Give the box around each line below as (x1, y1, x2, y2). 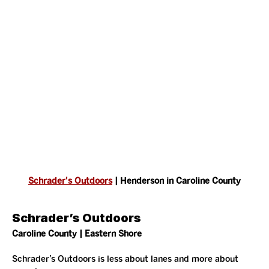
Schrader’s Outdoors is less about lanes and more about (12, 254, 241, 265)
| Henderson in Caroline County (112, 176, 241, 187)
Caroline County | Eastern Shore (12, 229, 142, 240)
